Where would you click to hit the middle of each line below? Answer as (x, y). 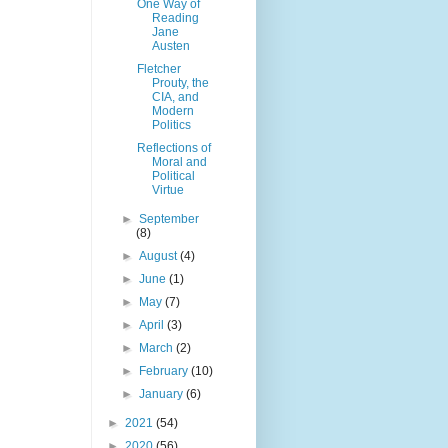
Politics (171, 125)
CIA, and (175, 97)
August (160, 256)
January (163, 394)
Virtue (167, 190)
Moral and (179, 162)
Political (173, 176)
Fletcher (158, 69)
